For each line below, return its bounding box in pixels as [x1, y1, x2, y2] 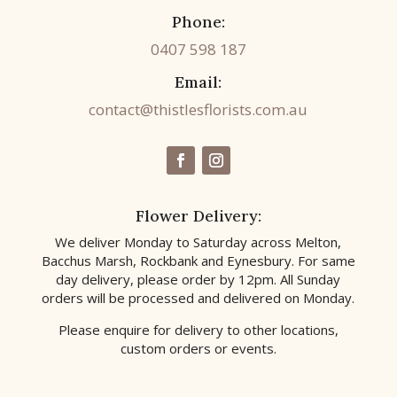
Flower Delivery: [135, 206, 261, 226]
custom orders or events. [120, 339, 276, 357]
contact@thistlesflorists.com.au [89, 99, 308, 120]
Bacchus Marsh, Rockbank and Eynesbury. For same [41, 252, 355, 269]
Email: [175, 72, 222, 92]
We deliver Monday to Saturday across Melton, [55, 233, 342, 251]
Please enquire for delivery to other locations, [58, 321, 339, 339]
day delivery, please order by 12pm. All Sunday [56, 270, 341, 288]
